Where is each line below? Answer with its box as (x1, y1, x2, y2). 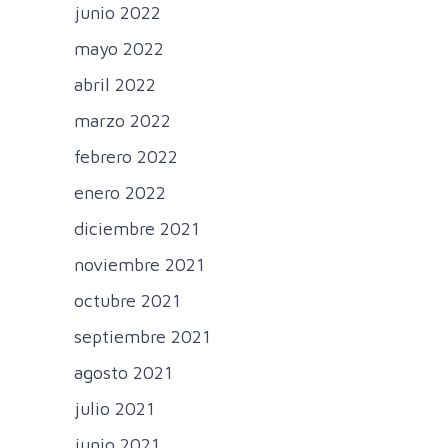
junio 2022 (74, 2, 161, 24)
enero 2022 (74, 182, 166, 204)
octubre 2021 (74, 290, 181, 312)
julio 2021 (74, 398, 155, 420)
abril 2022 (74, 74, 156, 96)
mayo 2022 (74, 38, 164, 60)
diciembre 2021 (74, 218, 200, 240)
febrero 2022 (74, 146, 178, 168)
